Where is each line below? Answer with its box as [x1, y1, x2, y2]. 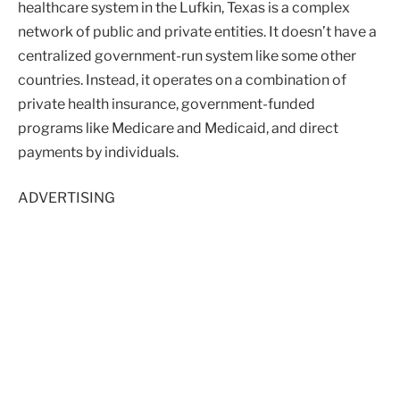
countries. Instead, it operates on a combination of [18, 71, 346, 88]
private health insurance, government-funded [18, 95, 315, 112]
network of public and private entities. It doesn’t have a [18, 22, 377, 40]
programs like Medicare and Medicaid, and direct [18, 119, 338, 137]
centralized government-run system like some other [18, 46, 356, 64]
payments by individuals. [18, 143, 179, 161]
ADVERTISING [18, 189, 115, 207]
